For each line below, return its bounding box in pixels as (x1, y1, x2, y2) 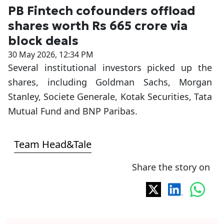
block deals (8, 33, 78, 48)
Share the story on (132, 160, 210, 173)
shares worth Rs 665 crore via (8, 18, 187, 33)
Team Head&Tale (14, 137, 91, 151)
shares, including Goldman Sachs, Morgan (8, 75, 212, 88)
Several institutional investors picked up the (8, 61, 212, 73)
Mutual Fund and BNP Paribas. (8, 104, 137, 117)
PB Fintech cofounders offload (8, 3, 195, 18)
